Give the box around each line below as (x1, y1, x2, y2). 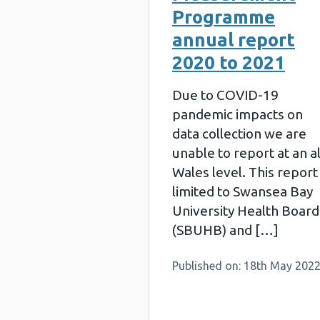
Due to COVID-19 (172, 87, 279, 103)
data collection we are (172, 126, 306, 141)
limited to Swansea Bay (172, 184, 313, 199)
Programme (172, 6, 275, 27)
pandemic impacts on (172, 106, 303, 122)
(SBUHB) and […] (172, 222, 279, 238)
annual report (172, 29, 295, 50)
